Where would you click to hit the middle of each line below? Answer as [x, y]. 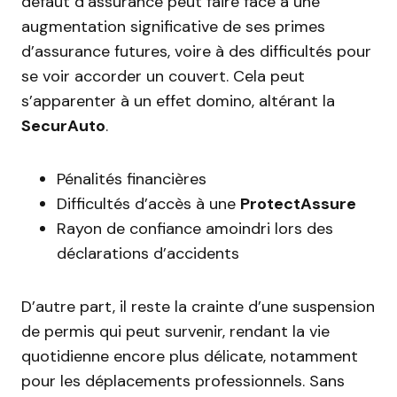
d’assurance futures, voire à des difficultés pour [196, 51]
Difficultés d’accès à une [148, 204]
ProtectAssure [298, 204]
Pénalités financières [132, 179]
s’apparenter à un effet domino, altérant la [178, 101]
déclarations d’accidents [148, 253]
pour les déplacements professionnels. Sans [183, 381]
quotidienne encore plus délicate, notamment [190, 356]
